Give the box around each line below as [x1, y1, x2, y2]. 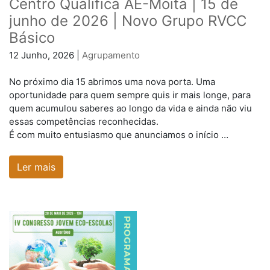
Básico [9, 28, 55, 46]
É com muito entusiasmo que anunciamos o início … [9, 129, 228, 141]
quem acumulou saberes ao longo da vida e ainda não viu [9, 102, 252, 115]
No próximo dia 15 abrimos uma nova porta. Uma [9, 76, 215, 88]
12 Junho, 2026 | [9, 49, 82, 61]
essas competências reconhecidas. [9, 116, 159, 128]
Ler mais [17, 160, 55, 173]
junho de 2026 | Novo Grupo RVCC [9, 11, 246, 30]
